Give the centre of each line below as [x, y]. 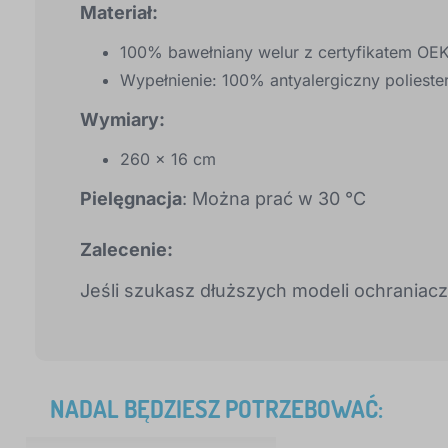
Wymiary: [122, 120]
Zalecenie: [126, 250]
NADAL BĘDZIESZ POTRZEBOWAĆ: [216, 409]
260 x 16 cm [168, 159]
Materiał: [119, 13]
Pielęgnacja [131, 199]
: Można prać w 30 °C [274, 199]
